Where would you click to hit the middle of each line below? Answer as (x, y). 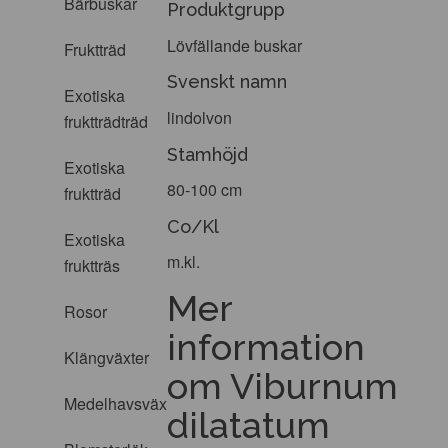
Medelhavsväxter (124, 403)
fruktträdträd (106, 121)
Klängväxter (106, 357)
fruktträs (92, 265)
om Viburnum (283, 385)
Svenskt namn (227, 82)
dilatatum (249, 424)
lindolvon (200, 117)
